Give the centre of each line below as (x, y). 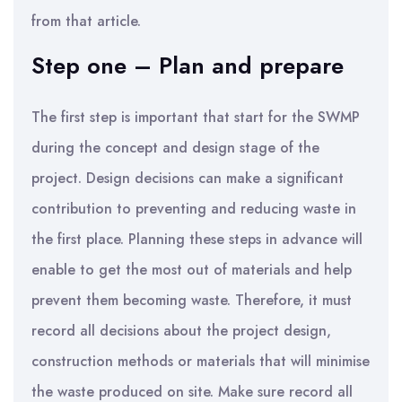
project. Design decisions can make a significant (188, 178)
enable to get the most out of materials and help (192, 270)
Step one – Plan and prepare (188, 66)
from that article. (86, 21)
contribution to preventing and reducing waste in (194, 209)
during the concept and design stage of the (175, 148)
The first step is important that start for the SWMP (196, 117)
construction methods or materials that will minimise (201, 361)
